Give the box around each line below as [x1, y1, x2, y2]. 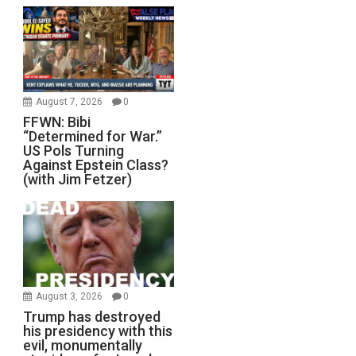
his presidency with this [23, 323, 173, 340]
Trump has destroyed [23, 308, 161, 326]
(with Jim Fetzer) [23, 170, 133, 188]
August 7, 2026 [36, 95, 106, 107]
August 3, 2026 [36, 291, 106, 303]
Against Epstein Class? [23, 156, 169, 173]
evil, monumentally [23, 337, 143, 354]
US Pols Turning [23, 141, 125, 159]
